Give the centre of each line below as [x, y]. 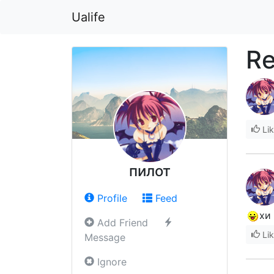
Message [105, 237]
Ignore [110, 262]
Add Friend [121, 223]
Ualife [88, 17]
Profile [111, 198]
